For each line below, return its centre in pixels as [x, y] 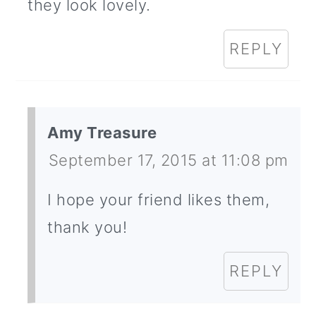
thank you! [87, 227]
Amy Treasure [102, 133]
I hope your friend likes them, [159, 200]
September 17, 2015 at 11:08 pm [168, 160]
